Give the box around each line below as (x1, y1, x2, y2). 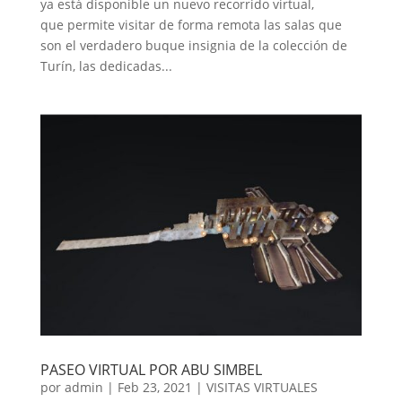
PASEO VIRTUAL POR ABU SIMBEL (39, 360, 262, 380)
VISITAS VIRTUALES (205, 379, 318, 397)
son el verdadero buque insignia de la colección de (39, 36, 347, 54)
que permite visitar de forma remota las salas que (39, 15, 342, 33)
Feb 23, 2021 (117, 379, 192, 397)
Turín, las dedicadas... (39, 57, 172, 74)
